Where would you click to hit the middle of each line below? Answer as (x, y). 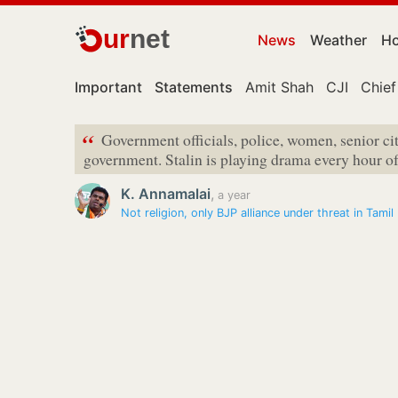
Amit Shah (279, 87)
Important (108, 87)
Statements (194, 87)
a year (232, 195)
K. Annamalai (166, 194)
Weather (338, 40)
